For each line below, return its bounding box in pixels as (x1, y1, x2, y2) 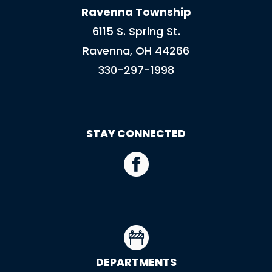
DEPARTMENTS (95, 254, 177, 270)
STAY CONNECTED (86, 126, 186, 141)
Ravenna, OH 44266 (83, 42, 189, 58)
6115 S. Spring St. (92, 23, 180, 39)
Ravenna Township (81, 4, 191, 19)
